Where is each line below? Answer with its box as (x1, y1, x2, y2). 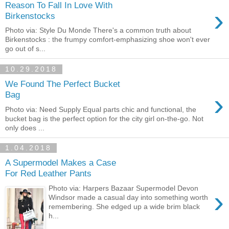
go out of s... (5, 44, 45, 53)
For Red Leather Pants (5, 168, 91, 179)
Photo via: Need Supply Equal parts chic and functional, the (5, 105, 196, 113)
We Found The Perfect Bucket (5, 78, 120, 89)
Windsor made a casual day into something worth (49, 193, 209, 201)
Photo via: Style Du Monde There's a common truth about (5, 26, 191, 35)
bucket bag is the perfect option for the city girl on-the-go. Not (5, 114, 203, 123)
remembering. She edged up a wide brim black (49, 202, 200, 211)
